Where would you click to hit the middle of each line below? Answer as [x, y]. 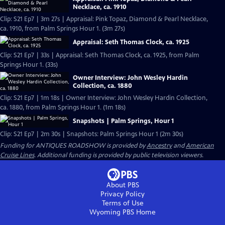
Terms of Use [123, 203]
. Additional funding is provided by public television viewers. [119, 155]
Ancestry [159, 146]
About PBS [123, 185]
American [200, 146]
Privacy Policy [123, 194]
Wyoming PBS [112, 212]
